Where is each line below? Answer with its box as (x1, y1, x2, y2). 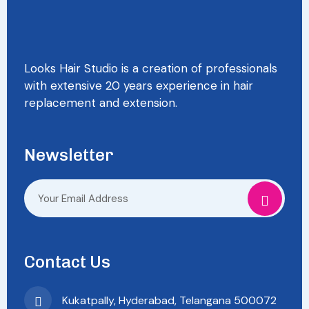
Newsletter (24, 145, 114, 166)
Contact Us (24, 252, 110, 272)
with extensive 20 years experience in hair (24, 78, 253, 94)
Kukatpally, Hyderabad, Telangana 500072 (62, 292, 277, 308)
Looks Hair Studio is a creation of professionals (24, 61, 277, 77)
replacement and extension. (24, 95, 177, 111)
